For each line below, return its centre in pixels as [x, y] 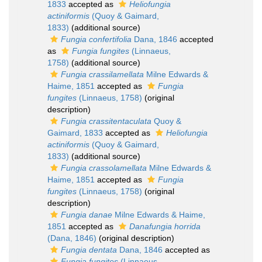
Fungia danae [87, 215]
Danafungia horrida [165, 226]
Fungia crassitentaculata [106, 121]
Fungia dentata [89, 250]
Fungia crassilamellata [102, 74]
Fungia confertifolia [96, 39]
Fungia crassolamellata [104, 168]
